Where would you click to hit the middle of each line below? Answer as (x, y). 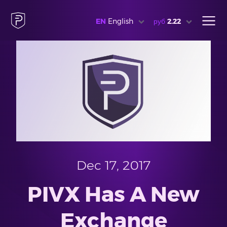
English (120, 21)
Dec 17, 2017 (113, 165)
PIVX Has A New (113, 194)
